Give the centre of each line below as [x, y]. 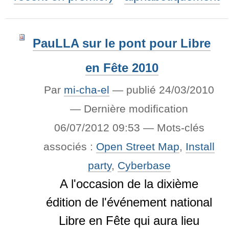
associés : [70, 146]
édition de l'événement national [129, 202]
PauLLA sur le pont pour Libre [122, 43]
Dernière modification [136, 109]
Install [200, 146]
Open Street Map [138, 146]
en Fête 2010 [122, 68]
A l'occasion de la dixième [129, 184]
